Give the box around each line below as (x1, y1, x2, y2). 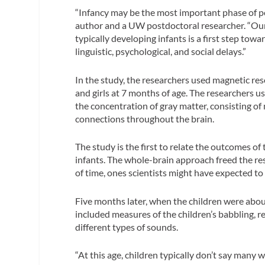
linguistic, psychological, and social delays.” (75, 45, 247, 57)
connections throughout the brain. (75, 112, 215, 124)
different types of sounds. (75, 221, 179, 232)
